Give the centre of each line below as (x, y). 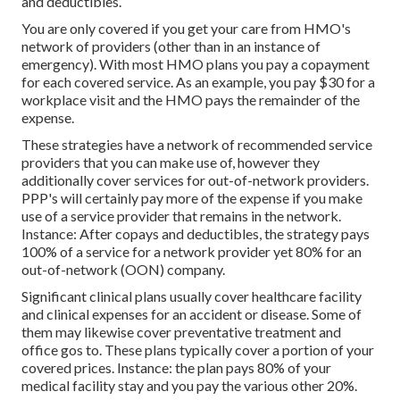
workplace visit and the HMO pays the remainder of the (191, 100)
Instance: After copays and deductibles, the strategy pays (196, 234)
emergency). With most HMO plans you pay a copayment (196, 64)
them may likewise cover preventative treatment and (181, 332)
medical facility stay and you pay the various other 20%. (189, 386)
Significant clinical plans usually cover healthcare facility (192, 296)
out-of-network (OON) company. (123, 270)
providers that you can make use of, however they (171, 162)
